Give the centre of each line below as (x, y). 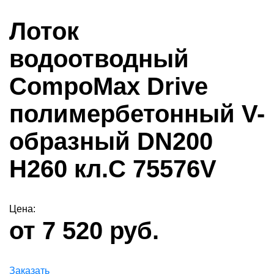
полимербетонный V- (137, 114)
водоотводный (99, 59)
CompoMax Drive (109, 86)
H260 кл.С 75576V (113, 169)
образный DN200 (111, 141)
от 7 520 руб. (84, 231)
